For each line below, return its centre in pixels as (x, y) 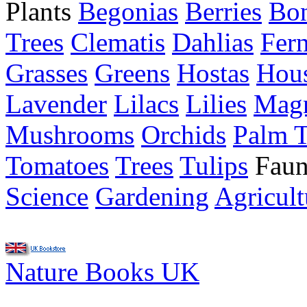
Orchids (184, 135)
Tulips (214, 165)
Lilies (216, 104)
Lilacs (146, 104)
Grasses (47, 73)
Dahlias (213, 42)
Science (47, 196)
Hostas (213, 73)
